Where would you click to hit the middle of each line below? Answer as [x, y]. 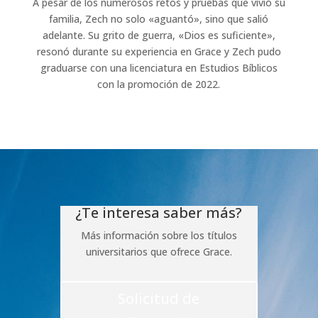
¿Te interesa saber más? [159, 212]
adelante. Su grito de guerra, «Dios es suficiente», [159, 35]
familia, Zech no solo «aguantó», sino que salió [159, 18]
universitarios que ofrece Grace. [159, 251]
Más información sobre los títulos [159, 235]
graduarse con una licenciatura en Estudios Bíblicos [159, 67]
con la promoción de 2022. [159, 84]
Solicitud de [159, 298]
